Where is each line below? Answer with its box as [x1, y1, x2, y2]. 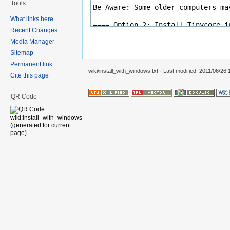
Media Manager [10, 37, 54, 45]
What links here [10, 15, 53, 23]
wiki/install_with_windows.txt [88, 68, 158, 74]
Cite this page [10, 71, 49, 79]
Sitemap [10, 49, 33, 56]
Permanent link [10, 60, 52, 68]
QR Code [11, 92, 37, 100]
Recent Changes [10, 26, 57, 34]
